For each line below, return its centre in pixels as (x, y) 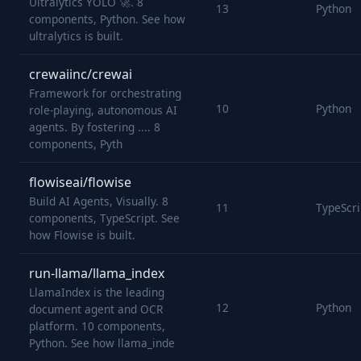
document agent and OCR (96, 309)
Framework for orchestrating (105, 93)
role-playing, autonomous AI (103, 110)
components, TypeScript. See (104, 218)
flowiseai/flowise (80, 182)
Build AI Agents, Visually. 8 (99, 201)
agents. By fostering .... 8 (95, 127)
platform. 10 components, (97, 326)
